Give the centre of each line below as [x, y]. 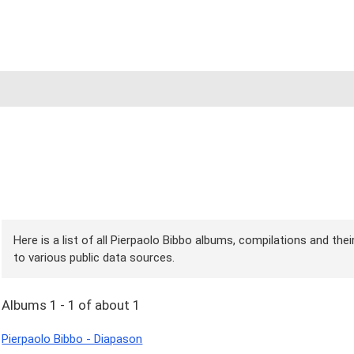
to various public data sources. [94, 257]
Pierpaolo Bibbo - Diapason [72, 339]
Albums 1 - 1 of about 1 [71, 305]
